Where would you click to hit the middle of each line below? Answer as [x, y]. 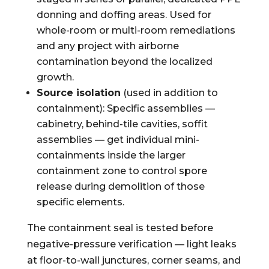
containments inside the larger [111, 155]
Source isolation [78, 93]
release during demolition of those [120, 186]
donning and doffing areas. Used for [124, 15]
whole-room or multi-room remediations [136, 30]
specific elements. [80, 202]
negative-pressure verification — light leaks [131, 244]
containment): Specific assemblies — [125, 108]
